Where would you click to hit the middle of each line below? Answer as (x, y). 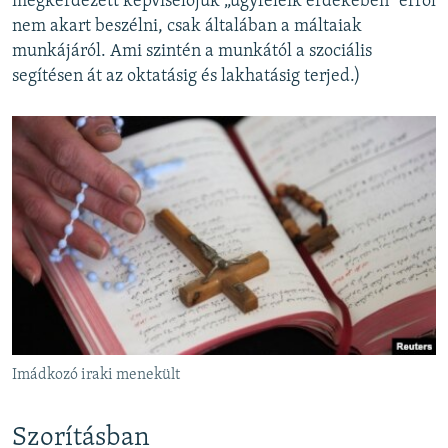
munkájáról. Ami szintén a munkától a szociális (192, 51)
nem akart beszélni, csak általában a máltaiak (187, 26)
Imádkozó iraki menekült (96, 374)
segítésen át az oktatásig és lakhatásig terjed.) (186, 76)
